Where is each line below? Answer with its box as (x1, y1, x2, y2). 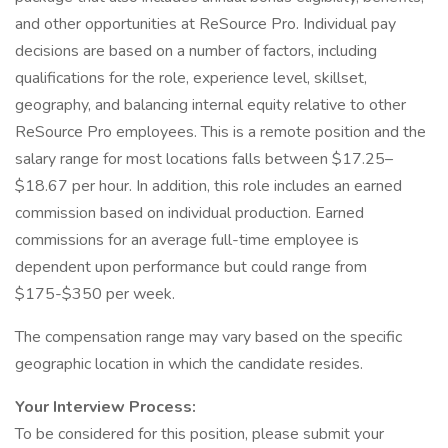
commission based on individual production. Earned (15, 202, 364, 224)
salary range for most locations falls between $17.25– (15, 148, 393, 170)
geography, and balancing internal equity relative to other (15, 94, 406, 116)
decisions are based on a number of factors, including (15, 40, 377, 62)
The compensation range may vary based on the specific (15, 326, 402, 348)
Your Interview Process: (15, 396, 196, 418)
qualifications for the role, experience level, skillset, (15, 67, 367, 89)
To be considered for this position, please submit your (15, 423, 384, 445)
